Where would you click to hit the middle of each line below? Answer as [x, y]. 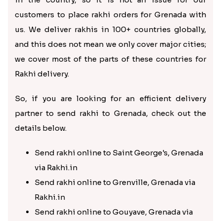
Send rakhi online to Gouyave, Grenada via [114, 212]
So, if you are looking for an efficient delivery [110, 98]
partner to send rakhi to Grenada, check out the [110, 113]
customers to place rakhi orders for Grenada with [110, 14]
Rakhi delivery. [42, 74]
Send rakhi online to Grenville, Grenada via [115, 182]
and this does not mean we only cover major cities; [110, 44]
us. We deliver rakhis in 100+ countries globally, [110, 29]
